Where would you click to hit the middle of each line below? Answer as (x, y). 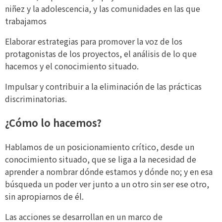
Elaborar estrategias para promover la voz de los (94, 41)
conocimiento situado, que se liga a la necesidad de (101, 159)
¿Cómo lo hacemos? (53, 123)
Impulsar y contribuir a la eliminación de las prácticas (103, 86)
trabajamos (26, 21)
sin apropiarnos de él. (44, 196)
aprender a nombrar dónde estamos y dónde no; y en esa (109, 172)
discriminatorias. (37, 99)
